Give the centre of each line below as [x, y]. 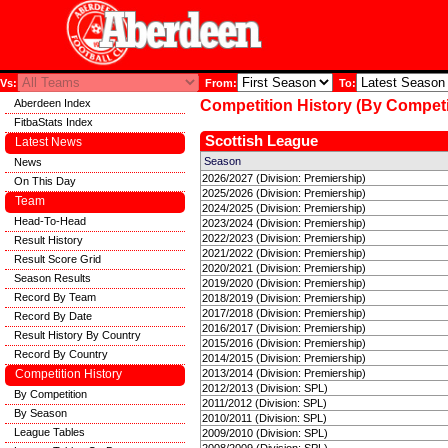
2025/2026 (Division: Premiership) [284, 193]
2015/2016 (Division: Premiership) [284, 343]
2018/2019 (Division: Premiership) [284, 298]
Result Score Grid [57, 259]
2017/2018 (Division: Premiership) [284, 313]
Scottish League [261, 141]
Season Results [52, 278]
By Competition [50, 394]
